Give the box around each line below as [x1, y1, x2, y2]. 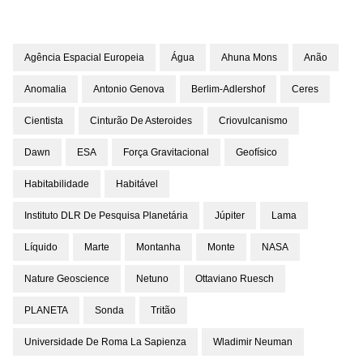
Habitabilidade [24, 178, 89, 190]
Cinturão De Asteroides [90, 115, 192, 126]
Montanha [136, 241, 181, 253]
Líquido [24, 241, 58, 253]
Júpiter [215, 210, 245, 221]
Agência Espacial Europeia [24, 52, 144, 63]
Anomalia [24, 83, 66, 95]
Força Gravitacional [123, 147, 209, 158]
